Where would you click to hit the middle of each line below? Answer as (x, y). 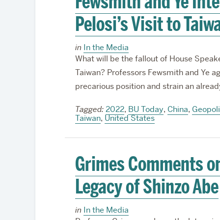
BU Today (146, 109)
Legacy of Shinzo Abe (147, 187)
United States (129, 118)
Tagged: (89, 109)
